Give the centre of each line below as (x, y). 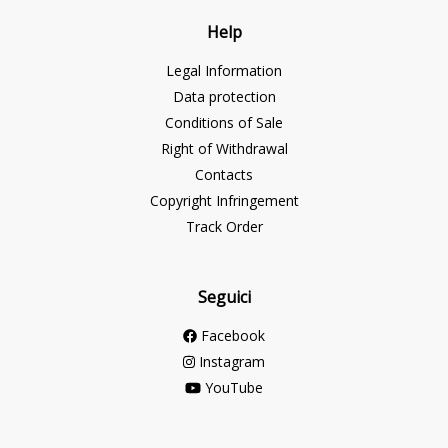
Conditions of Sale (224, 122)
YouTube (231, 387)
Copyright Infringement (224, 200)
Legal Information (224, 70)
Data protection (224, 96)
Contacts (224, 174)
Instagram (230, 361)
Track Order (224, 226)
